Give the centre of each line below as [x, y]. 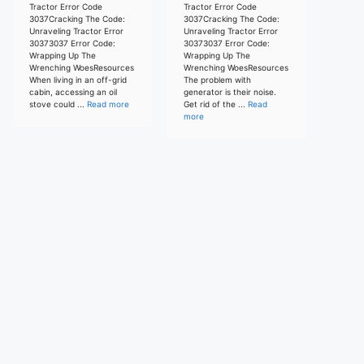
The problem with [217, 79]
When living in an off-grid [78, 79]
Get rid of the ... [216, 104]
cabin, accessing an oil [73, 91]
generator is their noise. [230, 91]
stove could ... [58, 104]
